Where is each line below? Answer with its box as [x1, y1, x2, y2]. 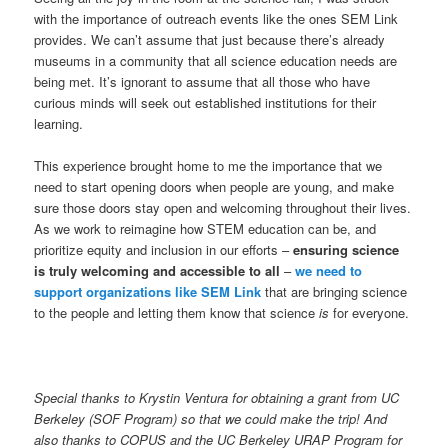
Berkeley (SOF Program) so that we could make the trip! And [34, 408, 388, 428]
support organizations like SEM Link [34, 282, 262, 302]
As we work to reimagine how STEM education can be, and [34, 219, 377, 239]
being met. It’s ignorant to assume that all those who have [34, 72, 371, 92]
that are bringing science [261, 282, 408, 302]
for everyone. [329, 303, 410, 323]
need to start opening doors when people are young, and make [34, 177, 395, 197]
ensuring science [293, 240, 400, 260]
